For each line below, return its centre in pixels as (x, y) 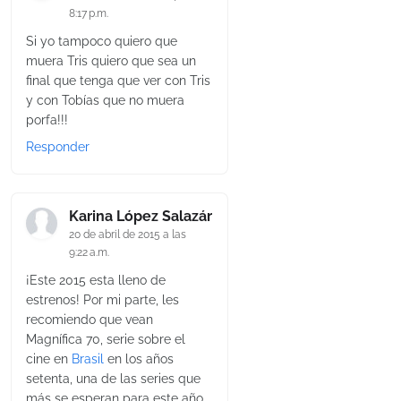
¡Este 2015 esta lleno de (96, 281)
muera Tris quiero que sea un (111, 61)
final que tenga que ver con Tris (118, 81)
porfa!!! (47, 120)
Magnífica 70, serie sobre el (106, 340)
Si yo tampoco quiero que (102, 42)
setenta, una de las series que (113, 379)
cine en (49, 359)
